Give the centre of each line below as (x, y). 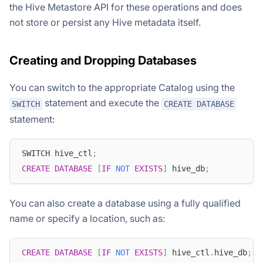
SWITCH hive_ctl (57, 154)
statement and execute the (102, 102)
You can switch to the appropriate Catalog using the (122, 87)
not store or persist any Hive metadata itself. (105, 22)
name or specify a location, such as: (87, 218)
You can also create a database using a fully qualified (125, 203)
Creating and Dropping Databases (103, 60)
